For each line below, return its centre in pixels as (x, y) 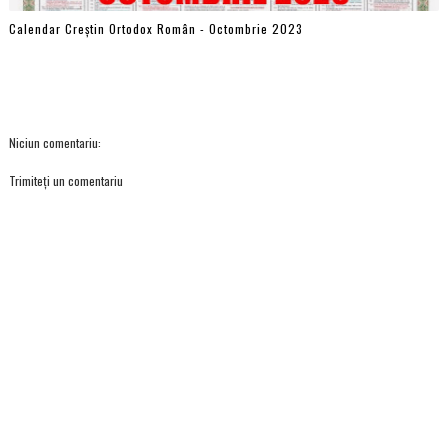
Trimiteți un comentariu (65, 180)
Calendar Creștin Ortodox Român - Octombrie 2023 (155, 28)
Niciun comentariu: (54, 142)
